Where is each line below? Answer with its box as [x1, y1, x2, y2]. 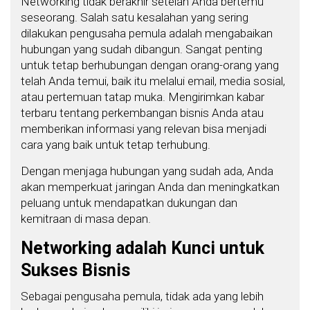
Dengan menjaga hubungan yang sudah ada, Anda [21, 163, 273, 178]
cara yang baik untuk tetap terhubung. [21, 137, 210, 152]
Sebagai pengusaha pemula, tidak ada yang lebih [21, 289, 264, 303]
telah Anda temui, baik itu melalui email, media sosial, [21, 73, 285, 88]
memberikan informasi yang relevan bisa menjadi [21, 121, 266, 136]
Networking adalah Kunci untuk [21, 237, 264, 258]
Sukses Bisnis [21, 259, 130, 280]
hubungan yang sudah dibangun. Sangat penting [21, 42, 262, 56]
